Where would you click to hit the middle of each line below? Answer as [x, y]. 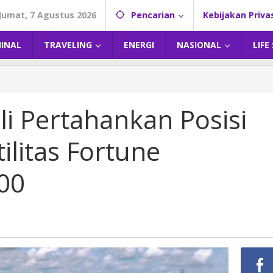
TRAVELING [68, 45]
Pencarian [153, 15]
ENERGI [139, 45]
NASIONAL [199, 45]
